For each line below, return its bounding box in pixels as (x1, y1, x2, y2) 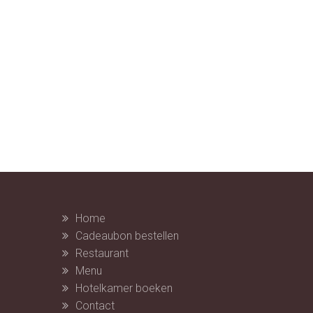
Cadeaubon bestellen (75, 229, 179, 243)
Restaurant (75, 247, 129, 261)
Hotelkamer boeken (75, 282, 173, 296)
